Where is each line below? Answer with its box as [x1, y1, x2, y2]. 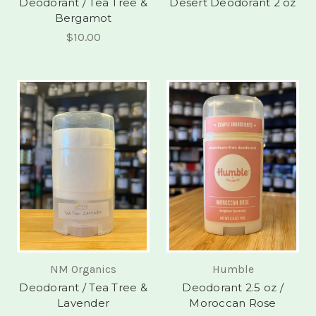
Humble [212, 262, 254, 276]
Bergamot [54, 11, 112, 25]
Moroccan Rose [189, 296, 276, 310]
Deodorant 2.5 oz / [182, 281, 284, 295]
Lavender [57, 296, 109, 310]
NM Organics [50, 262, 116, 276]
